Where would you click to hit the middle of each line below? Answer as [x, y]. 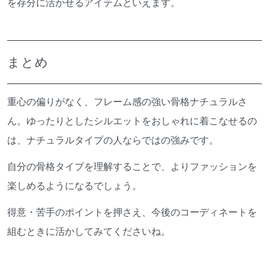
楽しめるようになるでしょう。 [74, 185]
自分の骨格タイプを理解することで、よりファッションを [132, 166]
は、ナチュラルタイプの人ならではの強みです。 [113, 140]
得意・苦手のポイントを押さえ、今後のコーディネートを [132, 212]
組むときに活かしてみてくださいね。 [89, 231]
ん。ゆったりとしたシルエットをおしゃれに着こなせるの [132, 120]
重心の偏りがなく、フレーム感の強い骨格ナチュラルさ [127, 101]
